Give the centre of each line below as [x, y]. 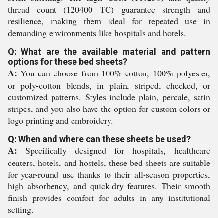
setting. [21, 209]
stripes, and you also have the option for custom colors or [109, 109]
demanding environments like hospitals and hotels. [97, 33]
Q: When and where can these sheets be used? [99, 139]
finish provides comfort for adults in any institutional [109, 198]
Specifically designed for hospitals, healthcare [114, 150]
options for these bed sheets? [67, 62]
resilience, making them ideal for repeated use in [109, 21]
